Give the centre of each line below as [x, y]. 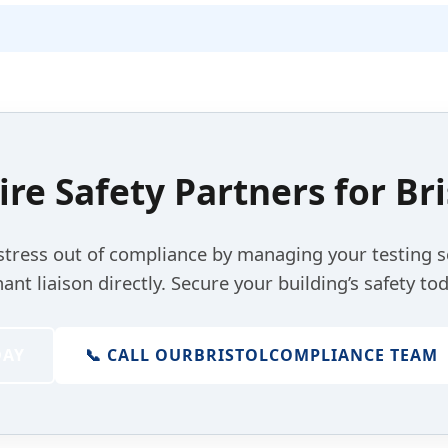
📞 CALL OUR [139, 355]
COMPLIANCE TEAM [353, 355]
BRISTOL [231, 355]
